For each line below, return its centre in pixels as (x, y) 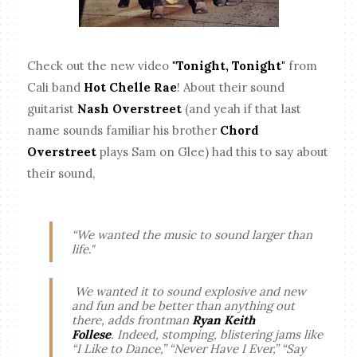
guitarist (51, 109)
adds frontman (150, 320)
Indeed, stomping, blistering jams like (220, 334)
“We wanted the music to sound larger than (192, 234)
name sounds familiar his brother (124, 131)
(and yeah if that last (243, 109)
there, (90, 320)
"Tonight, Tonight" (229, 66)
